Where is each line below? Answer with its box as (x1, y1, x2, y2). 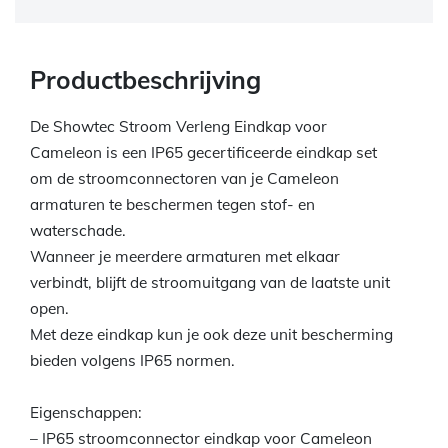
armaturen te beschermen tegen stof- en (30, 195, 315, 215)
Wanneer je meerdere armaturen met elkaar (30, 247, 340, 267)
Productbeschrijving (30, 64, 261, 96)
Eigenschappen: (30, 403, 142, 423)
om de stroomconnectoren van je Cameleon (30, 169, 339, 189)
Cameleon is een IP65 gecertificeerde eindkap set (30, 143, 377, 163)
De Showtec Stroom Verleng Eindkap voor (30, 117, 327, 137)
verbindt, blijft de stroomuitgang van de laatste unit (30, 273, 390, 293)
